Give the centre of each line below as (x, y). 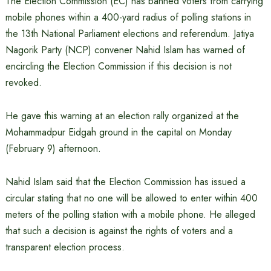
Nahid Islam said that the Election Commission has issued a (125, 182)
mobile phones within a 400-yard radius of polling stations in (128, 17)
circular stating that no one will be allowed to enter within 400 (131, 198)
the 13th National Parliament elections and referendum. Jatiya (129, 34)
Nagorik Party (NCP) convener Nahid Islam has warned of (125, 50)
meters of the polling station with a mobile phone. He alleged (130, 214)
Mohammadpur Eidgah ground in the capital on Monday (118, 132)
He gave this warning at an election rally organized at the (122, 116)
